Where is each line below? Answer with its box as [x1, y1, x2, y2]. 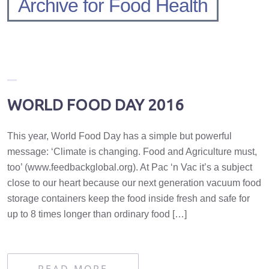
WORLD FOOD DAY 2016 [7, 96, 184, 114]
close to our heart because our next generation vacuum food [7, 178, 261, 189]
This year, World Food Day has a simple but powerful [7, 131, 232, 142]
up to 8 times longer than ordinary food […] [7, 209, 187, 220]
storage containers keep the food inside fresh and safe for [7, 193, 250, 204]
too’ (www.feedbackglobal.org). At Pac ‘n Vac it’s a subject [7, 162, 252, 173]
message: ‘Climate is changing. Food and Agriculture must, [7, 147, 257, 157]
